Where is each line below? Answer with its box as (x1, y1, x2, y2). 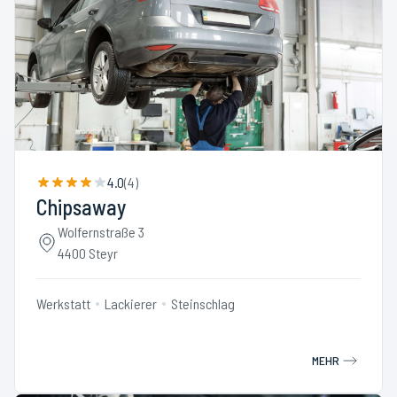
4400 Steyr (58, 245, 118, 261)
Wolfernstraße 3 (58, 223, 144, 240)
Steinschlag (171, 295, 235, 312)
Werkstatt (36, 295, 90, 312)
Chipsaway (36, 194, 126, 220)
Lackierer (105, 295, 157, 312)
